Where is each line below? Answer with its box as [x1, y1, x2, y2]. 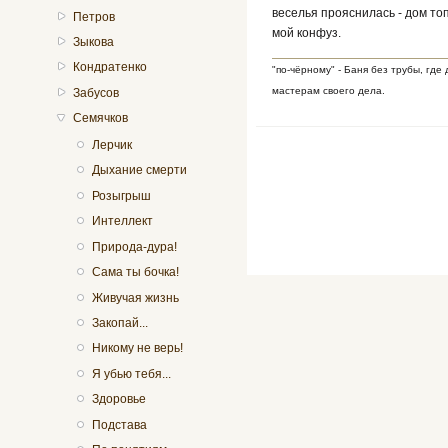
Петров [73, 9, 116, 24]
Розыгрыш [91, 188, 151, 203]
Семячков [73, 111, 129, 126]
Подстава [91, 417, 147, 432]
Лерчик [91, 137, 132, 152]
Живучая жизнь [91, 290, 179, 305]
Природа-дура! [91, 239, 177, 254]
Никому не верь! [91, 341, 183, 356]
